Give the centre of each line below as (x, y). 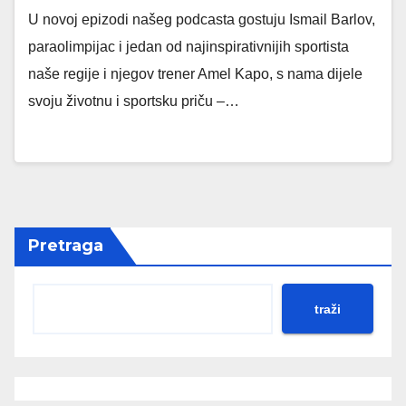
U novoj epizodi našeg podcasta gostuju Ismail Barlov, (202, 19)
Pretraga (66, 246)
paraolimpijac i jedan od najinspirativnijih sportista (188, 47)
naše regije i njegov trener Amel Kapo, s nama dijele (195, 74)
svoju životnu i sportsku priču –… (134, 101)
